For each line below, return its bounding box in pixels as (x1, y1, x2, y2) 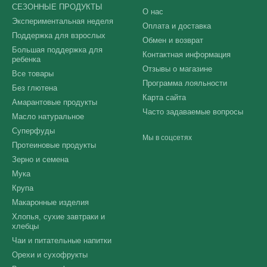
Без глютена (12, 83, 57, 93)
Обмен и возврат (142, 36, 203, 45)
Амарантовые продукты (12, 98, 97, 107)
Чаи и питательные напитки (12, 236, 111, 246)
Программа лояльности (142, 79, 227, 88)
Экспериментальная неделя (12, 17, 113, 26)
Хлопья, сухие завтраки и (12, 212, 105, 222)
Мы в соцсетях (142, 133, 192, 142)
